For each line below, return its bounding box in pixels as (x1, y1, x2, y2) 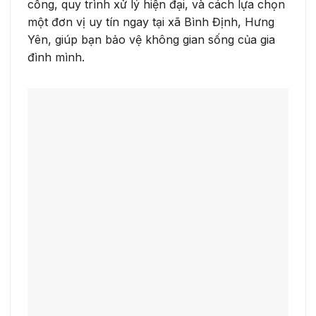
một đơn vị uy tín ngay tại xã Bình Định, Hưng (28, 14, 274, 29)
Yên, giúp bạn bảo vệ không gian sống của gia (28, 32, 275, 47)
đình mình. (28, 49, 85, 64)
